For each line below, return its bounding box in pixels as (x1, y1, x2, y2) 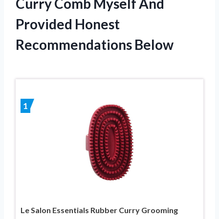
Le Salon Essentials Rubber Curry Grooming (21, 205, 178, 215)
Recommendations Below (16, 36, 174, 53)
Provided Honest (16, 15, 120, 32)
